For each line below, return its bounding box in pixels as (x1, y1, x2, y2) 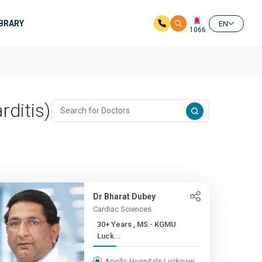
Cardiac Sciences (92, 205, 151, 213)
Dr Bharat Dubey (92, 192, 156, 201)
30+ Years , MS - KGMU (96, 220, 133, 229)
